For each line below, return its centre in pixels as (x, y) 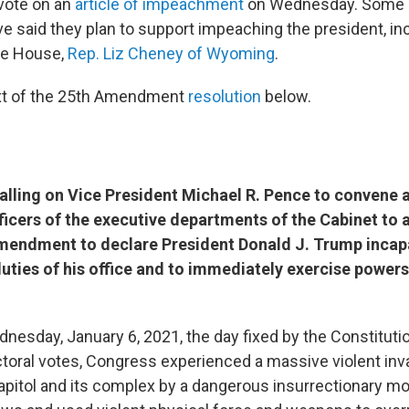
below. (288, 97)
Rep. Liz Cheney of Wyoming (171, 54)
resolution (226, 97)
